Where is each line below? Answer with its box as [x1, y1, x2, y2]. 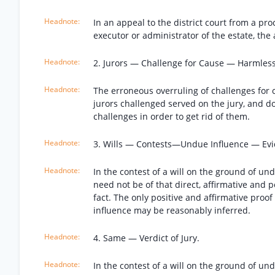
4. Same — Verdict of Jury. [93, 232, 199, 244]
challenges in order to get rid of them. [93, 110, 250, 122]
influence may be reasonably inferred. [93, 204, 250, 216]
